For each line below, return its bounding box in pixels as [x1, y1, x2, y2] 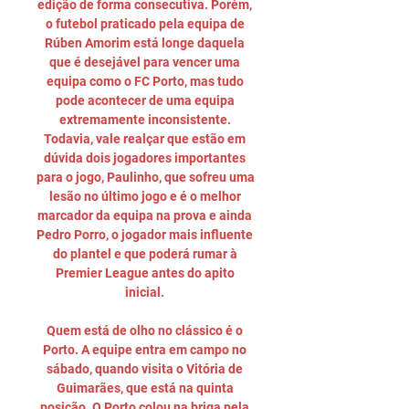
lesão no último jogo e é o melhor [48, 189, 241, 204]
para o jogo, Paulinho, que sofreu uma [37, 170, 255, 184]
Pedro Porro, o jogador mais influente [37, 227, 253, 242]
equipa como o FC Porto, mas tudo [46, 74, 244, 89]
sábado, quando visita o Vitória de [47, 362, 243, 376]
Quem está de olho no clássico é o [47, 323, 243, 338]
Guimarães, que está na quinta [56, 381, 234, 395]
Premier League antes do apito [55, 266, 235, 280]
